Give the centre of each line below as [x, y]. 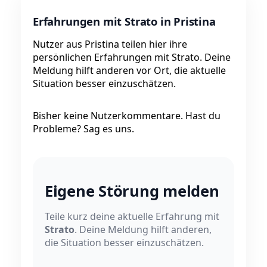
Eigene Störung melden [132, 191]
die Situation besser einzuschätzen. [124, 242]
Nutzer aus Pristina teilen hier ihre [110, 44]
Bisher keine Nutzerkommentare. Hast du [127, 116]
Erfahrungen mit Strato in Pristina [124, 21]
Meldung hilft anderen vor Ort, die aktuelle [129, 71]
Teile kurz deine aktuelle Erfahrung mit [132, 216]
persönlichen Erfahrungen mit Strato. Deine [132, 58]
